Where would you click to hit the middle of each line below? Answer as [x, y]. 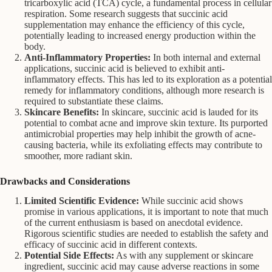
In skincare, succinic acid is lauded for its [178, 112]
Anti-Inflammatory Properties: [87, 57]
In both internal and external [206, 57]
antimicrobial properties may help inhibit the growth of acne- [140, 134]
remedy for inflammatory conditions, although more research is [144, 90]
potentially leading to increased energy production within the [140, 35]
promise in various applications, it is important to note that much [146, 212]
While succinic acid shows [191, 201]
